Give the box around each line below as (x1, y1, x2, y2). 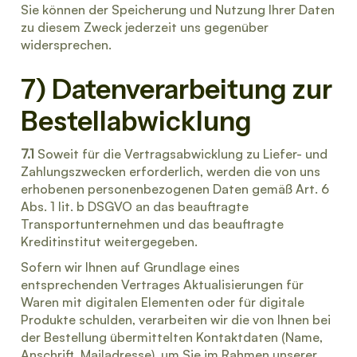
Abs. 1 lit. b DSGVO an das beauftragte (21, 198, 249, 214)
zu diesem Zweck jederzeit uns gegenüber (21, 19, 269, 35)
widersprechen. (21, 37, 112, 53)
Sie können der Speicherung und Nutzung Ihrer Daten (21, 2, 335, 18)
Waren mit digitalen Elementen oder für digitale (21, 294, 304, 310)
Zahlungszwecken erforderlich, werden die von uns (21, 163, 320, 179)
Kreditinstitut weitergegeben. (21, 233, 198, 249)
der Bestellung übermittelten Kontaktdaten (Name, (21, 329, 323, 345)
